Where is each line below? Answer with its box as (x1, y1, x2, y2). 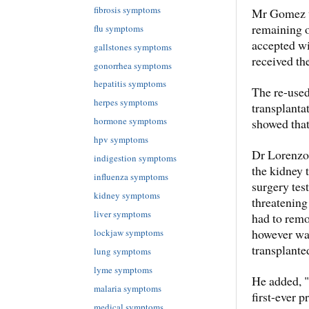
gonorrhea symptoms (94, 59, 172, 72)
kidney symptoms (94, 189, 160, 202)
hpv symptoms (94, 133, 148, 146)
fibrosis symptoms (94, 3, 161, 16)
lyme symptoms (94, 263, 152, 277)
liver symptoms (94, 208, 151, 221)
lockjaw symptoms (94, 226, 163, 239)
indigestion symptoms (94, 152, 177, 165)
